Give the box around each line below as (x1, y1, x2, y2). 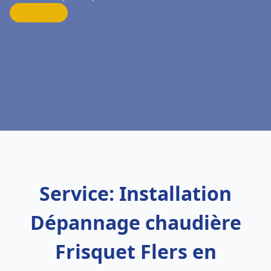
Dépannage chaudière (30, 209, 241, 235)
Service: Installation (39, 180, 232, 206)
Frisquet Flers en (54, 238, 217, 264)
